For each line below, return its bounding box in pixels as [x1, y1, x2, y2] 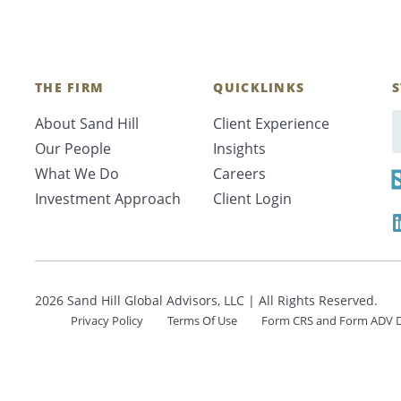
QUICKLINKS [213, 79, 305, 96]
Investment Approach [35, 189, 181, 209]
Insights [213, 139, 267, 158]
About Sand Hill [35, 114, 139, 133]
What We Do [35, 164, 119, 183]
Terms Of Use [167, 312, 238, 328]
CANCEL [167, 110, 234, 130]
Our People [35, 139, 111, 158]
